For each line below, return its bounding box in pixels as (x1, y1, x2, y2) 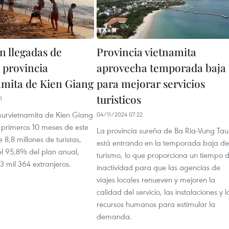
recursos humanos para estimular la (97, 199, 215, 209)
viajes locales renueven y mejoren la (97, 174, 215, 185)
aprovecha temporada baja (97, 60, 226, 75)
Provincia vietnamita (97, 44, 196, 59)
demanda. (97, 211, 132, 221)
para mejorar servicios (97, 76, 205, 90)
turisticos (97, 92, 141, 106)
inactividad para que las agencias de (97, 162, 220, 172)
